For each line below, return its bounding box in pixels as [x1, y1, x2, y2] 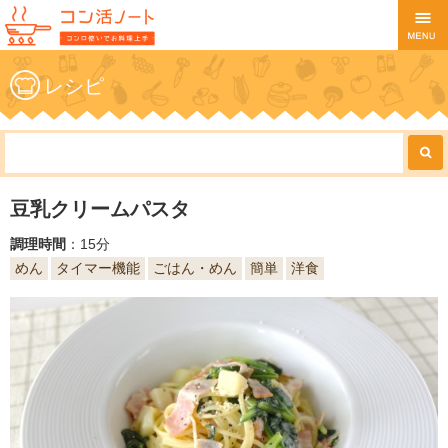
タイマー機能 [56, 260, 140, 276]
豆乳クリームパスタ [10, 198, 190, 220]
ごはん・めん [153, 260, 237, 276]
